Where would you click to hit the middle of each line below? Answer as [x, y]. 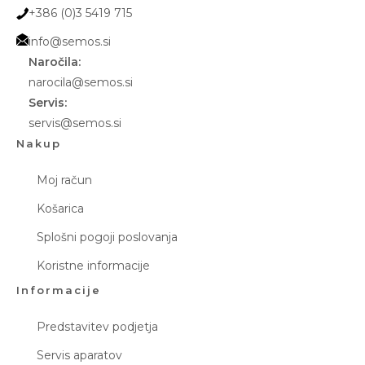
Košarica [60, 209]
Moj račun [64, 180]
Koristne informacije [93, 266]
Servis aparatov [79, 356]
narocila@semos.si [81, 83]
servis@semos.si [75, 123]
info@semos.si [70, 42]
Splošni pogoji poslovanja [107, 237]
